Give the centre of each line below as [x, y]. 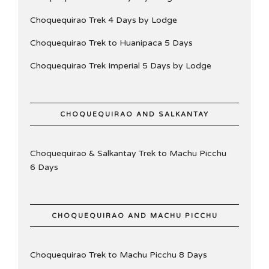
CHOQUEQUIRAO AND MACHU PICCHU [134, 216]
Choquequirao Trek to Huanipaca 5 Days [111, 43]
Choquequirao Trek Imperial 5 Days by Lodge [121, 66]
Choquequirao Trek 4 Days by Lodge [104, 20]
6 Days [44, 167]
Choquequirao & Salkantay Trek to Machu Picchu [128, 153]
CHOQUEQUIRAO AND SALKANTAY [134, 114]
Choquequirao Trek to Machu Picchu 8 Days [119, 255]
